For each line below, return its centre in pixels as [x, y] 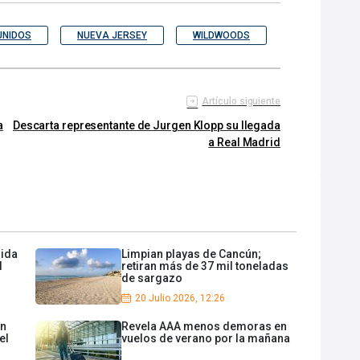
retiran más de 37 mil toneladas [205, 266]
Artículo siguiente [241, 102]
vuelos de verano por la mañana [206, 339]
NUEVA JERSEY [112, 36]
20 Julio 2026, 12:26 [180, 299]
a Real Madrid [244, 143]
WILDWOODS [221, 36]
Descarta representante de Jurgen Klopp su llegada [146, 126]
